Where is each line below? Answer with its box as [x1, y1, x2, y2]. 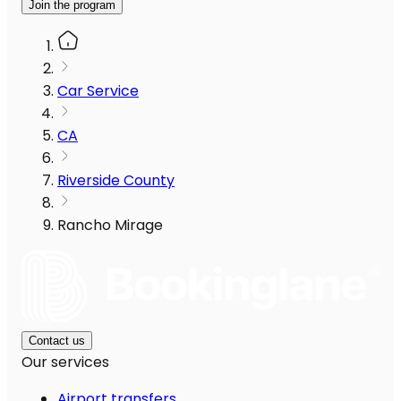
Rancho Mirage [57, 215, 163, 236]
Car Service [57, 81, 139, 102]
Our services [21, 352, 109, 373]
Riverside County [57, 170, 175, 192]
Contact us [29, 334, 85, 348]
